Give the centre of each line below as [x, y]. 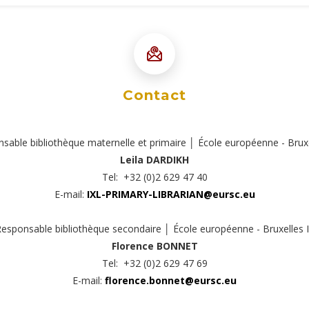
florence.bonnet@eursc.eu [171, 280]
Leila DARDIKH [154, 160]
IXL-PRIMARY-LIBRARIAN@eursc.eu [171, 194]
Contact [154, 95]
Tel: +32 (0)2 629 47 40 [154, 177]
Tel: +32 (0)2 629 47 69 [154, 263]
